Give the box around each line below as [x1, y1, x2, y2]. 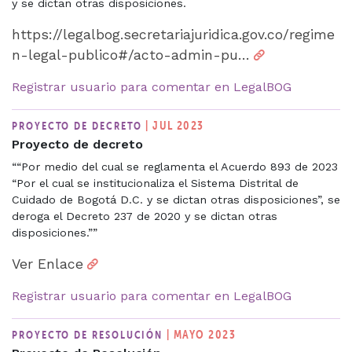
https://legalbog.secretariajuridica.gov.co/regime [12, 26, 335, 42]
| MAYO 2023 [167, 326, 236, 342]
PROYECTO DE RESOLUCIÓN [12, 327, 167, 342]
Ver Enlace [12, 255, 83, 272]
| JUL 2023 [145, 117, 204, 133]
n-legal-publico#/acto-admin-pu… [12, 46, 250, 63]
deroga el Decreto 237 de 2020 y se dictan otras [12, 209, 277, 222]
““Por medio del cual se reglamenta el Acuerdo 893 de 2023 [12, 159, 338, 173]
